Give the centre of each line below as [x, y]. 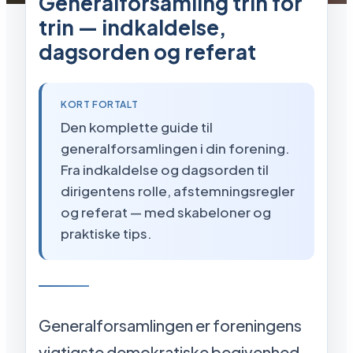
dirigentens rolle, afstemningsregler [178, 190]
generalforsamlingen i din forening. [175, 148]
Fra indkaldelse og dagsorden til [165, 169]
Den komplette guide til [137, 126]
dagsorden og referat [147, 51]
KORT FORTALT [100, 104]
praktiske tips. [106, 233]
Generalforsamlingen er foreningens [170, 325]
